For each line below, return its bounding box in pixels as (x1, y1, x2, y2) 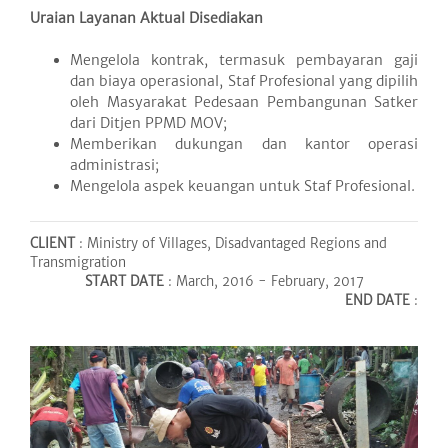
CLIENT (30, 235, 75, 253)
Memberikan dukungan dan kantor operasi (70, 135, 418, 154)
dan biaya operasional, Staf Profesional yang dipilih (70, 72, 418, 91)
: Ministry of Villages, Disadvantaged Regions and (75, 235, 387, 253)
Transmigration (30, 254, 126, 272)
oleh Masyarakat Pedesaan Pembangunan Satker (70, 93, 418, 112)
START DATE (84, 273, 164, 291)
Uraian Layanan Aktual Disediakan (30, 9, 263, 28)
